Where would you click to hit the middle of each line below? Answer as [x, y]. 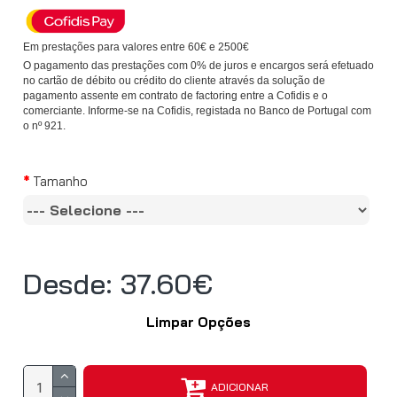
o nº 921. [44, 126]
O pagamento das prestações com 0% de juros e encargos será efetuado [198, 66]
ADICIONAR [240, 387]
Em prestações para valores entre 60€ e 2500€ [136, 47]
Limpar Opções [198, 323]
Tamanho [60, 182]
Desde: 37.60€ [118, 284]
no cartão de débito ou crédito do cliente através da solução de [174, 81]
